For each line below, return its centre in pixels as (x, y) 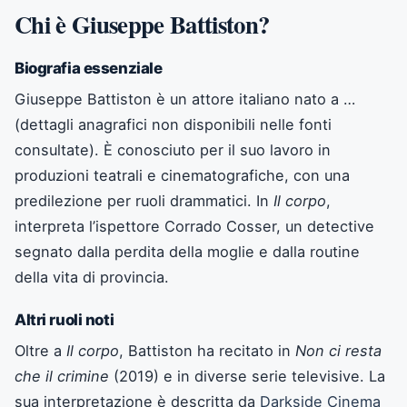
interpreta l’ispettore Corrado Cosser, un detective (194, 226)
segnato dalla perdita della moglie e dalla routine (187, 251)
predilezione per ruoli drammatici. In (144, 200)
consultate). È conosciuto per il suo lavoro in (173, 149)
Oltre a (40, 350)
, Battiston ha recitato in (207, 350)
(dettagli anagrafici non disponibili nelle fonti (173, 124)
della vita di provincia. (92, 277)
